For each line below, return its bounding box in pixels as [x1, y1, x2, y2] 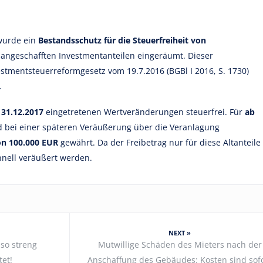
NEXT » [168, 228, 191, 237]
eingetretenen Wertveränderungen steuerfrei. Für [43, 106, 245, 117]
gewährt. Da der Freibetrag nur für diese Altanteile [58, 137, 261, 148]
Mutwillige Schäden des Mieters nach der [97, 239, 262, 250]
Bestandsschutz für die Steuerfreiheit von [38, 35, 206, 46]
